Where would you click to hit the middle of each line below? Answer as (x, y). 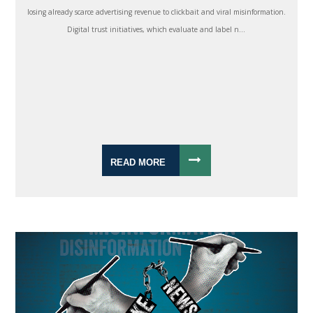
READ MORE (138, 163)
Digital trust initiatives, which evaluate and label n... (156, 30)
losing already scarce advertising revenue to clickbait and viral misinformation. (156, 12)
